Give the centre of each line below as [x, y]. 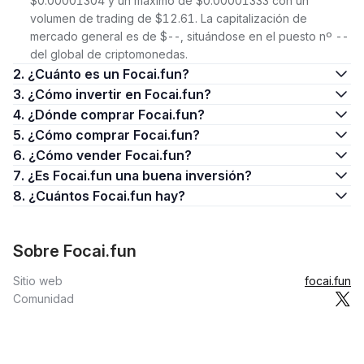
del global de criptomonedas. [109, 54]
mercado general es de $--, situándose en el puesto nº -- [189, 36]
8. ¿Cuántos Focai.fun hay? [107, 196]
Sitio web [38, 281]
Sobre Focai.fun [75, 251]
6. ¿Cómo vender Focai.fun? [110, 155]
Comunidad [43, 299]
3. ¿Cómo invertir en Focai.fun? [119, 94]
